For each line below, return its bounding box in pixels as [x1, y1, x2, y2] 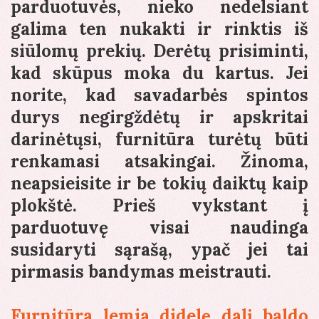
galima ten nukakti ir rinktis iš [11, 17, 308, 40]
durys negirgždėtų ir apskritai [11, 105, 308, 128]
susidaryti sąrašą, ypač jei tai [11, 238, 308, 261]
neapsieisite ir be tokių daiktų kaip [11, 172, 308, 194]
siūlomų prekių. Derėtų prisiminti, [11, 39, 308, 62]
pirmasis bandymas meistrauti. [11, 260, 271, 283]
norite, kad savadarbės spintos [11, 83, 308, 106]
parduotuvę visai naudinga [11, 216, 308, 239]
